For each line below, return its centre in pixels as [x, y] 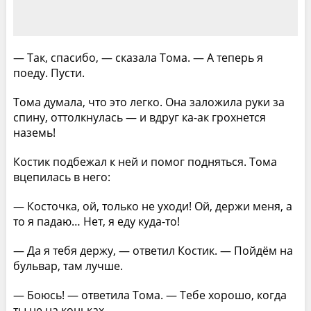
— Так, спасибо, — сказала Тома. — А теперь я [138, 57]
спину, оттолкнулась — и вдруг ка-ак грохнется [139, 117]
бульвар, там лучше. [68, 266]
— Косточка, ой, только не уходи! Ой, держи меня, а [152, 206]
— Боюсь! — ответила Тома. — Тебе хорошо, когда [150, 295]
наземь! [34, 132]
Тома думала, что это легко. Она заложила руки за [149, 102]
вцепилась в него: [61, 177]
